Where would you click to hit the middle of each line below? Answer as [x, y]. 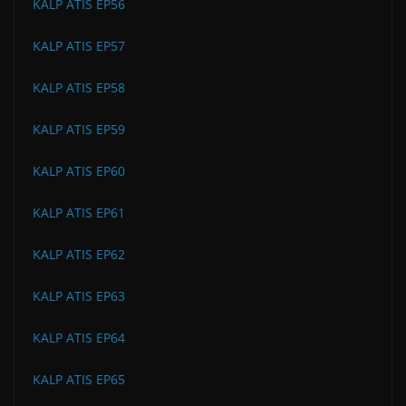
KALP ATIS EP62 [79, 254]
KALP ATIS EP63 [79, 295]
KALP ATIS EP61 [79, 212]
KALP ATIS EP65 [79, 379]
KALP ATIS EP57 [79, 45]
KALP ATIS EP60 [79, 170]
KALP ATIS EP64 [79, 337]
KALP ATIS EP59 [79, 129]
